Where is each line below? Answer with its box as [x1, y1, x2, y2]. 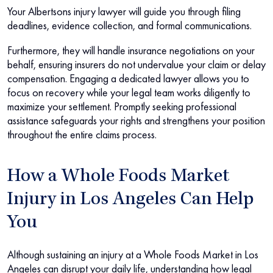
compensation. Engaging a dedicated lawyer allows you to [7, 71, 249, 86]
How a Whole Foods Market [7, 168, 230, 188]
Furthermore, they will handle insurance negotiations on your [7, 43, 255, 58]
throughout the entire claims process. [7, 127, 157, 142]
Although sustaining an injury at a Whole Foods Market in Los [7, 247, 258, 262]
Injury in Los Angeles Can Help [7, 191, 253, 211]
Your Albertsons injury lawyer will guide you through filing [7, 4, 241, 19]
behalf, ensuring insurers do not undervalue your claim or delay [7, 57, 266, 72]
